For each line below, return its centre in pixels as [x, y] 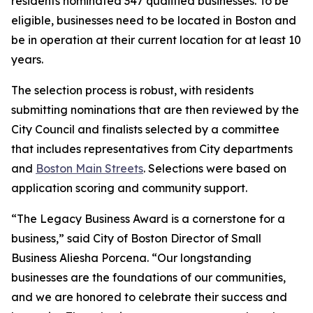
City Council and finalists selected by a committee [145, 129]
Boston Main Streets [89, 168]
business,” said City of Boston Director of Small [136, 238]
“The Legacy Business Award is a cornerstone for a [148, 219]
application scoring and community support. [131, 188]
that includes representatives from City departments [152, 149]
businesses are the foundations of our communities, [148, 277]
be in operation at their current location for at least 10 [156, 40]
